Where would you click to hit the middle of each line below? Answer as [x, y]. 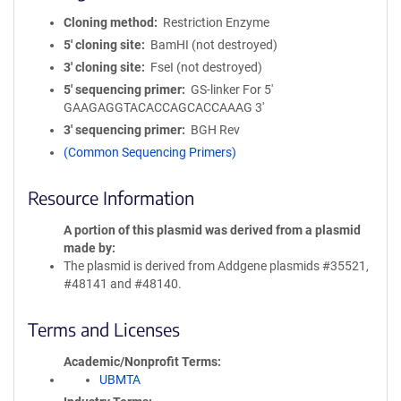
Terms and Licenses [104, 329]
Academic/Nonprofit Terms [141, 362]
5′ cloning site [102, 45]
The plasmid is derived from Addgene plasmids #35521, [216, 266]
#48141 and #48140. [123, 284]
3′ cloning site [102, 67]
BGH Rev [215, 130]
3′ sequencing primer [123, 130]
